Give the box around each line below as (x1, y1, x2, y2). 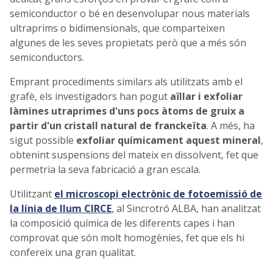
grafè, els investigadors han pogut (10, 89, 170, 103)
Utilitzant (10, 186, 54, 200)
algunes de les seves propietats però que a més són (10, 35, 246, 49)
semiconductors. (10, 50, 84, 64)
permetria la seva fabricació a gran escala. (10, 162, 200, 176)
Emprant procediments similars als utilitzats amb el (10, 74, 243, 88)
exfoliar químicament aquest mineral (76, 133, 261, 147)
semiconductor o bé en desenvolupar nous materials (10, 6, 250, 20)
